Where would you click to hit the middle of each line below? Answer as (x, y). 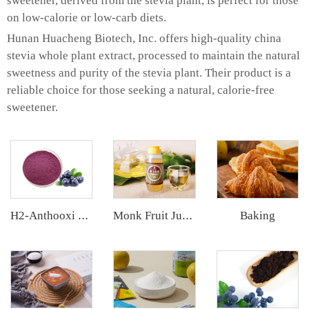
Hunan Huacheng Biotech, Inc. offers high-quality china (144, 39)
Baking (257, 215)
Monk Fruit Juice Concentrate (188, 216)
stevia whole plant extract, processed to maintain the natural (153, 56)
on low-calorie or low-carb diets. (87, 18)
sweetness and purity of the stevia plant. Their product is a (149, 73)
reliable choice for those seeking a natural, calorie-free (141, 90)
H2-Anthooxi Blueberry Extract (83, 216)
